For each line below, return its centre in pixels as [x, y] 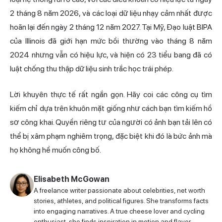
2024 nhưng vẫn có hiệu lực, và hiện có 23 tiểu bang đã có [111, 55]
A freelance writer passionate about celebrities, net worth [119, 191]
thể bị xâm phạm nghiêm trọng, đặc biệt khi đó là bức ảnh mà [111, 136]
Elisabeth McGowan [72, 179]
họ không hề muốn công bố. [55, 150]
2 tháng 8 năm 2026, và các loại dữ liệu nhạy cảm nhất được [111, 13]
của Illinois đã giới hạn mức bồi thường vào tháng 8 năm [111, 41]
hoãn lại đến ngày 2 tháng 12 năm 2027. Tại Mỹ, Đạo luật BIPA [111, 27]
